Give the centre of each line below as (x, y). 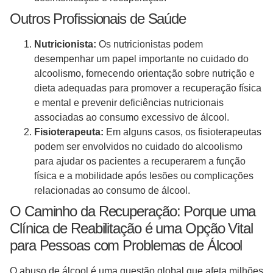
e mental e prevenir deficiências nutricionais (129, 103)
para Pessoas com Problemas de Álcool (126, 246)
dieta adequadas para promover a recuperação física (148, 88)
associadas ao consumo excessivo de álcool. (132, 118)
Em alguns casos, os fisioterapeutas (183, 132)
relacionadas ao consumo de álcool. (112, 191)
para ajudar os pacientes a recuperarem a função (140, 161)
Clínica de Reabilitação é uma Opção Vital (131, 229)
